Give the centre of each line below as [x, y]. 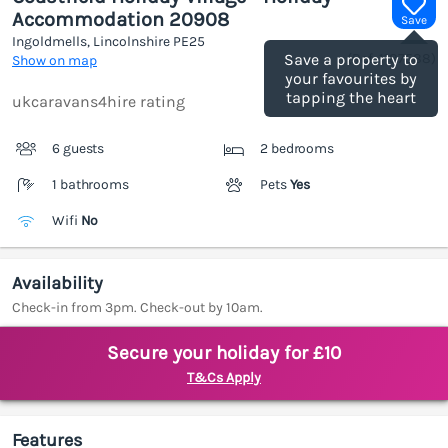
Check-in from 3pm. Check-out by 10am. [137, 308]
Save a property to [351, 60]
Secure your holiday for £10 [224, 353]
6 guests [78, 149]
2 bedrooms [297, 149]
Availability [57, 283]
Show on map [54, 61]
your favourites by [351, 79]
